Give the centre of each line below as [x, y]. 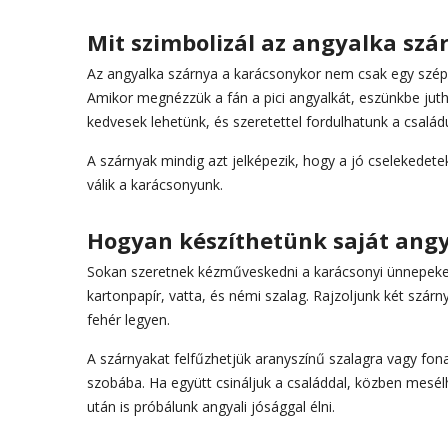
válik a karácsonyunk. [155, 184]
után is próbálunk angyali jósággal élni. [211, 406]
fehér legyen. [128, 319]
